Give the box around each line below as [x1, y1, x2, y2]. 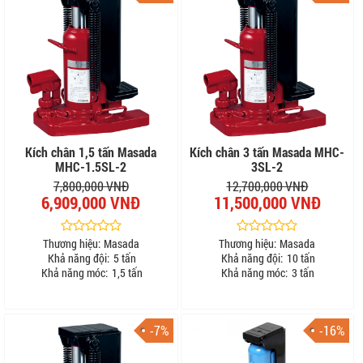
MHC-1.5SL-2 [55, 158, 127, 176]
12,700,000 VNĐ [226, 177, 309, 195]
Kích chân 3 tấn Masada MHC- [190, 143, 345, 161]
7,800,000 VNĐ [53, 177, 129, 195]
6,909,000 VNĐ [41, 191, 141, 215]
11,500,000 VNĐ [213, 191, 321, 215]
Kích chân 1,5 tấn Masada [25, 143, 157, 161]
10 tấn [284, 250, 315, 266]
